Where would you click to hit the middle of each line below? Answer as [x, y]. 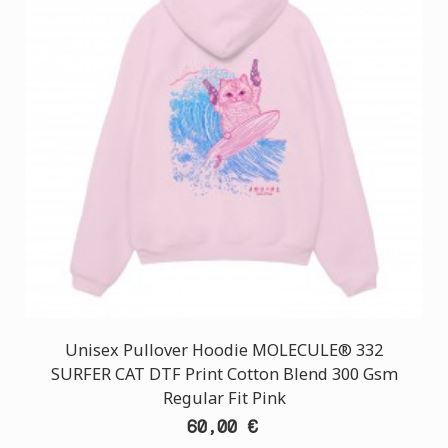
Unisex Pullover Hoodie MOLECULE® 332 [224, 350]
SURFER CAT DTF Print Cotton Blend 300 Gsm [224, 374]
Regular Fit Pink [224, 398]
